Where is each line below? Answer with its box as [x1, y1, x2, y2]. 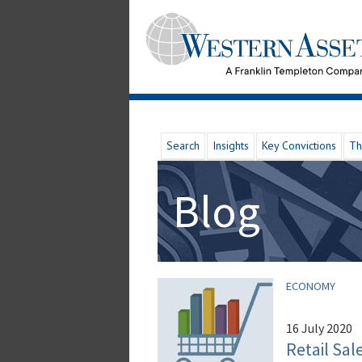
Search [166, 137, 200, 153]
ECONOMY [285, 278, 335, 293]
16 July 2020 [285, 320, 352, 337]
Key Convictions [261, 137, 336, 153]
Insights [212, 137, 249, 153]
